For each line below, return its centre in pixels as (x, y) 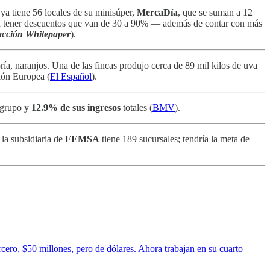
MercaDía (157, 12)
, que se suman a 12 (215, 12)
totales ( (137, 107)
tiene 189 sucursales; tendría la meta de (174, 139)
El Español (71, 76)
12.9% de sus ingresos (76, 107)
